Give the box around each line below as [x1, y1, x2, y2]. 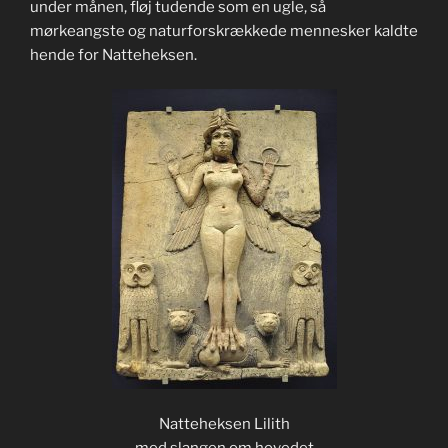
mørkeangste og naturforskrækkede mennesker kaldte [30, 21, 418, 40]
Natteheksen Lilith [158, 414, 290, 433]
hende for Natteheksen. [30, 45, 197, 64]
